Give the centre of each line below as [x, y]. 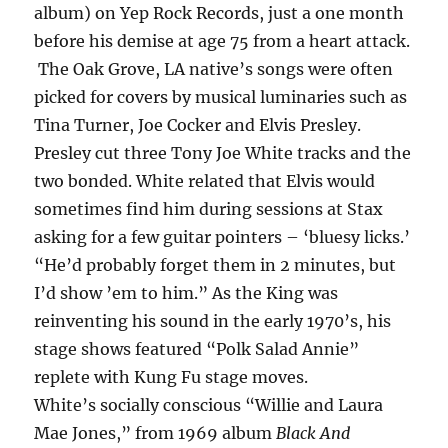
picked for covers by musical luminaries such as [221, 96]
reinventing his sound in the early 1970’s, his [213, 320]
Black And [313, 432]
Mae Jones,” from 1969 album [155, 432]
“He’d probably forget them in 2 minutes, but [215, 264]
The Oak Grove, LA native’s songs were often [214, 68]
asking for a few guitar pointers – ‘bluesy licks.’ [222, 236]
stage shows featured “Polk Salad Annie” [197, 348]
